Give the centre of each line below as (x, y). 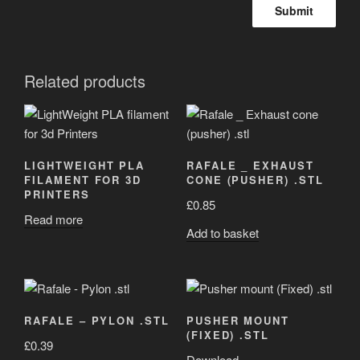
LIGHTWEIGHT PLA (85, 166)
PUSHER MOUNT (238, 321)
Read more (53, 219)
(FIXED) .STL (228, 335)
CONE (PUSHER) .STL (255, 180)
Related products (85, 80)
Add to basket (222, 233)
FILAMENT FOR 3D (83, 180)
